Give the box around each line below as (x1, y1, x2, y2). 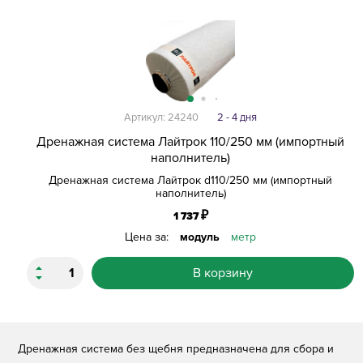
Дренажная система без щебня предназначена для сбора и (18, 341, 335, 356)
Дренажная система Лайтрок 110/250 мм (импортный (36, 133, 344, 150)
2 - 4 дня (217, 110, 257, 124)
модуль (180, 229, 220, 244)
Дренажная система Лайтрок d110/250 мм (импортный (49, 173, 332, 187)
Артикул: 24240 (124, 110, 199, 124)
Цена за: (125, 229, 172, 244)
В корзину (193, 264, 253, 281)
